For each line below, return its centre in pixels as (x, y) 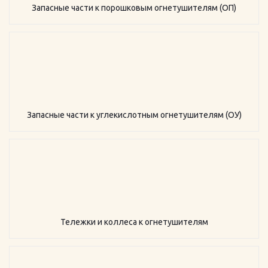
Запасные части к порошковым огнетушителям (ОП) (134, 8)
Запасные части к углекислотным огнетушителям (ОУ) (134, 115)
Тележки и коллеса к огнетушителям (134, 222)
